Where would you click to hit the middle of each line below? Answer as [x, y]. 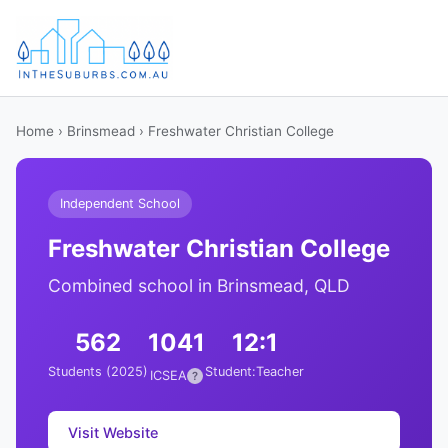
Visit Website [113, 432]
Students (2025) [98, 371]
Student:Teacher [254, 371]
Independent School [120, 203]
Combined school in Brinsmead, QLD [199, 285]
